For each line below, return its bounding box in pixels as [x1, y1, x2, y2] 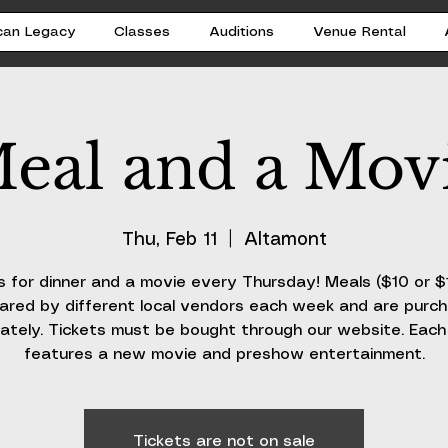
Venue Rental [312, 24, 406, 39]
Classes [114, 24, 171, 39]
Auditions [209, 24, 275, 39]
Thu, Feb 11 [121, 230, 217, 249]
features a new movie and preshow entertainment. [23, 346, 425, 362]
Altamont [243, 230, 327, 249]
